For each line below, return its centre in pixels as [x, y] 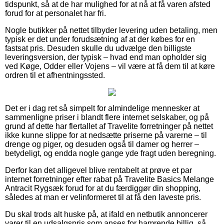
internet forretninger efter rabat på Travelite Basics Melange [109, 179]
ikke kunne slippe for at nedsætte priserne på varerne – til [106, 135]
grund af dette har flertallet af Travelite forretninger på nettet [109, 126]
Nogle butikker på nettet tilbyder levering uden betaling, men [111, 30]
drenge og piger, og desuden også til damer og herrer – [102, 144]
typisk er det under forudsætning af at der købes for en [100, 39]
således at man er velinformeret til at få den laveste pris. [103, 197]
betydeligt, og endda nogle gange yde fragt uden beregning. [110, 153]
